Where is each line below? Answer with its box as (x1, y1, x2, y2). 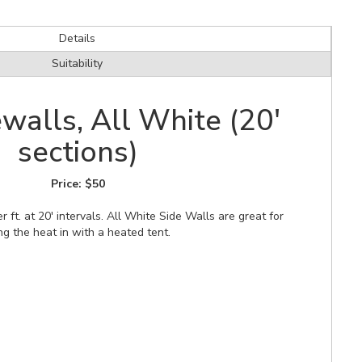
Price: (50, 175, 85, 192)
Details (59, 30, 95, 46)
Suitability (52, 55, 103, 71)
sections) (17, 132, 138, 172)
